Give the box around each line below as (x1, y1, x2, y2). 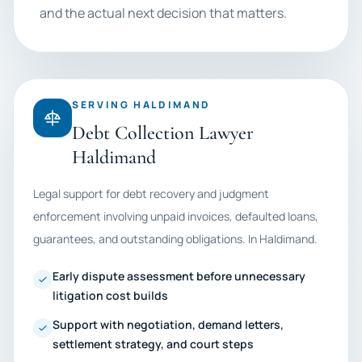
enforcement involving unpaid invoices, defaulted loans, (33, 208, 318, 224)
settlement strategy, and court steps (53, 336, 254, 351)
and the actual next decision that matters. (40, 4, 287, 22)
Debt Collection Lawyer (72, 121, 254, 145)
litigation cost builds (53, 288, 168, 303)
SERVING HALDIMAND (72, 98, 211, 112)
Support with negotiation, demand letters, (53, 317, 284, 332)
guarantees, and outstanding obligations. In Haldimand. (33, 231, 318, 246)
